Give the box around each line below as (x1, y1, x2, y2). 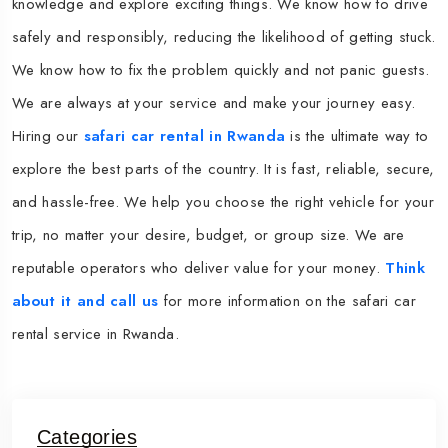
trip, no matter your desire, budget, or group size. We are (12, 224, 405, 247)
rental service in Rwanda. (12, 323, 180, 346)
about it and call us (12, 290, 159, 313)
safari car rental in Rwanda (83, 125, 286, 148)
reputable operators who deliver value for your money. (12, 257, 386, 280)
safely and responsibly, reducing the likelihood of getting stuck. (12, 26, 436, 49)
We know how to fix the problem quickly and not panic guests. (12, 59, 430, 82)
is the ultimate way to (285, 125, 429, 148)
